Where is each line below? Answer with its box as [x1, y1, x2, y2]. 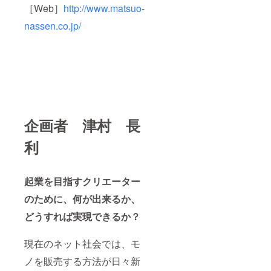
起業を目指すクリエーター [24, 174, 140, 189]
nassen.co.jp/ [24, 19, 81, 33]
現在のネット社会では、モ [24, 237, 140, 251]
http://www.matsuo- [64, 1, 145, 16]
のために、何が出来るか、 [24, 192, 140, 206]
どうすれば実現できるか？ [24, 209, 140, 224]
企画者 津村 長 [24, 115, 140, 136]
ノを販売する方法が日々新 [24, 254, 140, 269]
